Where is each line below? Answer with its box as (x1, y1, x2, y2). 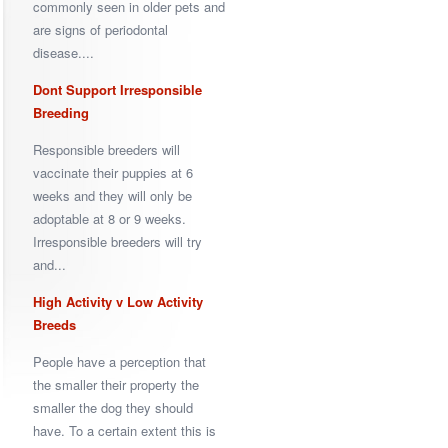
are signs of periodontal (33, 20, 168, 39)
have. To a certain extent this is (33, 421, 216, 440)
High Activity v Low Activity (33, 292, 203, 311)
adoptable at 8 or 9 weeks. (33, 209, 186, 228)
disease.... (33, 43, 94, 62)
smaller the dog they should (33, 398, 193, 417)
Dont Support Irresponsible (33, 80, 202, 99)
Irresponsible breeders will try (33, 232, 202, 251)
